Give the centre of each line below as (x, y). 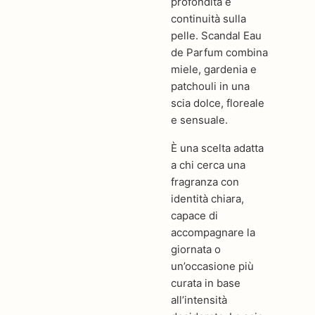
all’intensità (199, 300)
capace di (195, 215)
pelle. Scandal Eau (217, 35)
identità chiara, (208, 198)
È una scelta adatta (218, 148)
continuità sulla (209, 18)
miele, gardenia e (214, 69)
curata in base (206, 283)
